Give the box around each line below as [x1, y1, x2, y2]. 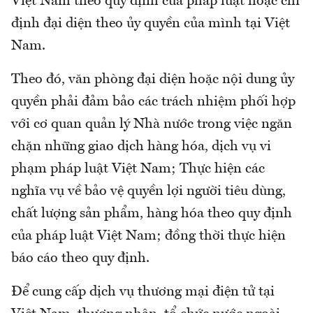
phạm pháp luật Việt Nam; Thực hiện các [11, 162, 265, 177]
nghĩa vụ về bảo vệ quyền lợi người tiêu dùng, [11, 184, 286, 199]
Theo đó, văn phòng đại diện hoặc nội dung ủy [11, 73, 294, 87]
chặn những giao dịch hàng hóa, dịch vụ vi [11, 140, 271, 154]
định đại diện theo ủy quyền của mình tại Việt [11, 17, 290, 31]
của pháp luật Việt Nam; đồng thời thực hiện [11, 229, 286, 244]
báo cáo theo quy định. [11, 252, 150, 266]
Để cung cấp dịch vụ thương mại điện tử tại [11, 285, 275, 300]
